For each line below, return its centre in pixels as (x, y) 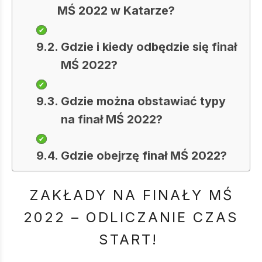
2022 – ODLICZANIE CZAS (131, 217)
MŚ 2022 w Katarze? (116, 11)
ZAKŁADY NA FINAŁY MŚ (131, 195)
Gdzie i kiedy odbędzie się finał (149, 47)
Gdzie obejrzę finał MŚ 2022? (144, 156)
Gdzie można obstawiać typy (144, 101)
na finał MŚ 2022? (112, 119)
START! (131, 239)
